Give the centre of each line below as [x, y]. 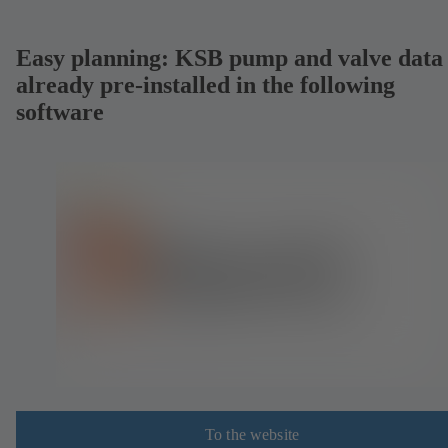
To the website [252, 434]
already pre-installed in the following [205, 84]
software [60, 111]
